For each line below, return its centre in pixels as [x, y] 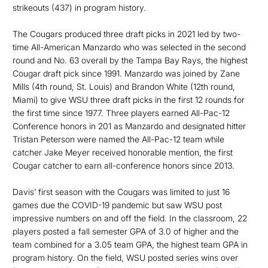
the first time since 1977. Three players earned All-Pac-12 [121, 113]
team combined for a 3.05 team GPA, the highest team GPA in [130, 244]
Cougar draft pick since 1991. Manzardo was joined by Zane [126, 73]
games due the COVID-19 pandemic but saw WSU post [117, 205]
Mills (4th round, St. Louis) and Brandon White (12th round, [124, 86]
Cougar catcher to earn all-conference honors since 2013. [124, 165]
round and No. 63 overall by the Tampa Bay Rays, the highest [130, 60]
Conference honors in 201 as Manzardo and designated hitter [129, 126]
